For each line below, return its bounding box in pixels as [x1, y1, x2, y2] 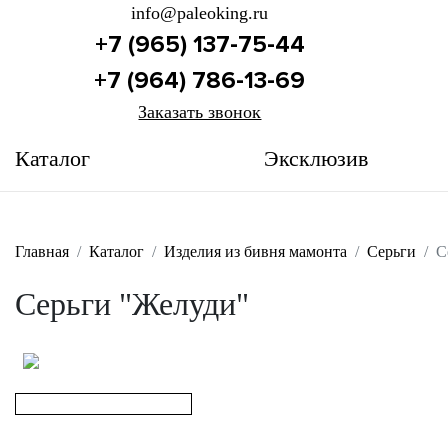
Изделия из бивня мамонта [164, 243, 347, 260]
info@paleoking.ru [131, 3, 269, 23]
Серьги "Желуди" [15, 286, 249, 323]
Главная [15, 243, 69, 260]
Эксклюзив [264, 146, 368, 171]
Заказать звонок [138, 102, 262, 122]
